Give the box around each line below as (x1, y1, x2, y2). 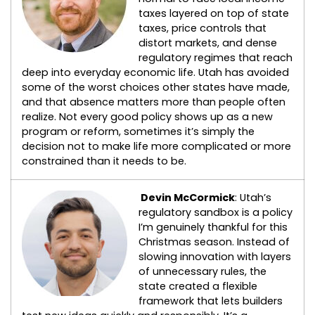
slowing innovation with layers (139, 250, 291, 264)
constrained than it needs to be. (22, 154, 186, 169)
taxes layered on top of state (139, 6, 289, 21)
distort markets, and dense (139, 36, 277, 51)
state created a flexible (139, 279, 257, 294)
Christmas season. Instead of (139, 235, 290, 250)
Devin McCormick (139, 191, 235, 205)
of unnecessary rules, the (139, 264, 266, 279)
